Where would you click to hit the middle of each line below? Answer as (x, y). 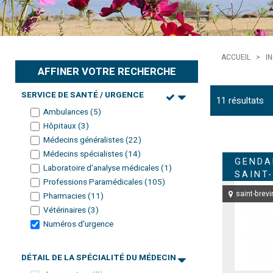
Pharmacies (66, 196)
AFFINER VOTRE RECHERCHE (107, 72)
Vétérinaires (66, 210)
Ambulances (67, 112)
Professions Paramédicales (94, 182)
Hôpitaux (61, 126)
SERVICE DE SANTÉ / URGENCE (83, 95)
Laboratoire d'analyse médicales (102, 168)
